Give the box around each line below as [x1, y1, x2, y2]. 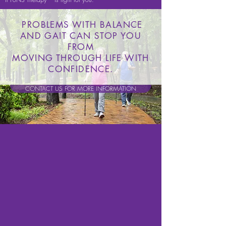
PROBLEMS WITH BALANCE [19, 19, 143, 30]
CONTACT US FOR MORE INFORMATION [25, 84, 136, 93]
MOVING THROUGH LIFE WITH [12, 52, 149, 64]
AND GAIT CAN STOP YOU [20, 30, 142, 41]
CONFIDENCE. [48, 64, 114, 75]
